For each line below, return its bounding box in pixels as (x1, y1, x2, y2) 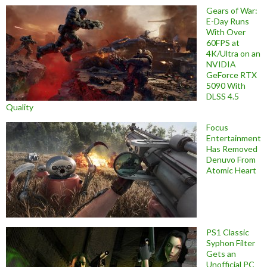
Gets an (206, 248, 236, 259)
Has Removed (206, 143, 257, 154)
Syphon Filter (206, 237, 255, 248)
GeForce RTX (206, 69, 257, 80)
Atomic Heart (206, 164, 256, 175)
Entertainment (206, 132, 261, 143)
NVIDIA (206, 58, 236, 69)
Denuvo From (206, 154, 256, 164)
